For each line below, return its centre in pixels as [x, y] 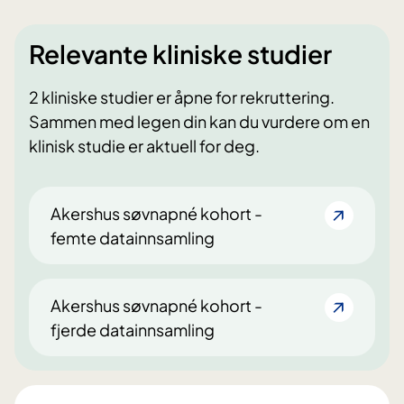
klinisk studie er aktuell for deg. [144, 146]
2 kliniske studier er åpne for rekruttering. [182, 97]
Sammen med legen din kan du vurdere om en [199, 122]
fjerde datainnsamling [133, 330]
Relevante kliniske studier [180, 54]
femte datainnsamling [133, 238]
